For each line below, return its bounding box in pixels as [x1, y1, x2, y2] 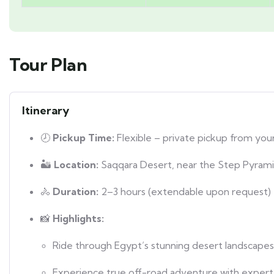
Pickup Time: [53, 131, 114, 144]
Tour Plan [9, 53, 87, 75]
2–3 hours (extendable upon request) [98, 185, 271, 198]
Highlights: [53, 212, 104, 224]
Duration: [53, 185, 98, 198]
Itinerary [22, 103, 69, 117]
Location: [54, 158, 98, 171]
